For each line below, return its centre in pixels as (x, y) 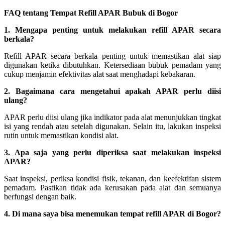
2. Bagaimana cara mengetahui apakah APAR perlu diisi (113, 91)
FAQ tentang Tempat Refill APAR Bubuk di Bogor (91, 13)
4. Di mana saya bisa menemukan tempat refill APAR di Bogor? (113, 213)
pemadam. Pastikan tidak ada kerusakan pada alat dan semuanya (113, 187)
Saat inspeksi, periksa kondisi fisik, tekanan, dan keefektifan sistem (113, 178)
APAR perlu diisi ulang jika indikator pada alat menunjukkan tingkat (113, 117)
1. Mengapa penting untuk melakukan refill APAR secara (113, 30)
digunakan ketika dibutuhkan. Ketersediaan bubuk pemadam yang (113, 65)
